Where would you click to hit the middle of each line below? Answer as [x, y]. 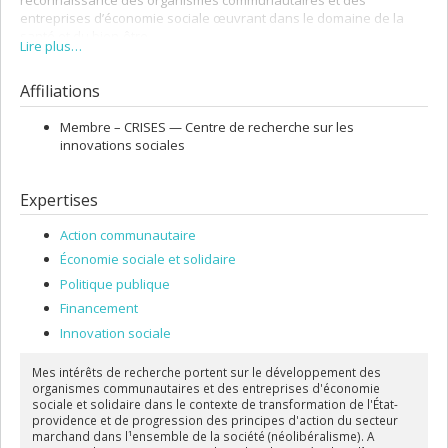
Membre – [92, 126]
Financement [99, 308]
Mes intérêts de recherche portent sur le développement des [206, 372]
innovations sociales [122, 144]
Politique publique [115, 283]
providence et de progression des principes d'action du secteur [214, 420]
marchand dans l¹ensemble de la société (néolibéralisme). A [202, 436]
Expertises [59, 199]
